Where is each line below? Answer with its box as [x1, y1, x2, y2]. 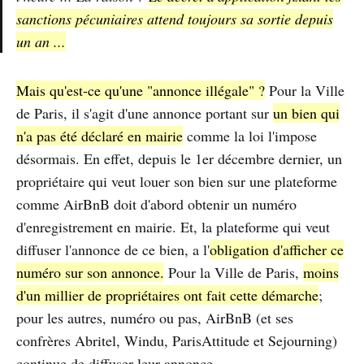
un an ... [16, 32, 66, 52]
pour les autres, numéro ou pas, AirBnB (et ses [16, 308, 293, 328]
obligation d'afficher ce [210, 240, 344, 260]
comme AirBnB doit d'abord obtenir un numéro [16, 194, 297, 214]
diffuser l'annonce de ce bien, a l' [16, 240, 210, 260]
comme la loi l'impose [183, 126, 317, 146]
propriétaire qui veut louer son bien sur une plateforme [16, 171, 337, 192]
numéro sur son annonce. [16, 262, 164, 283]
